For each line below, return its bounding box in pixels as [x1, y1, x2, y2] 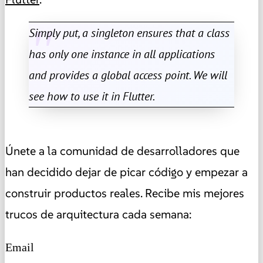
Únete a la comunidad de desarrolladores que [5, 143, 240, 159]
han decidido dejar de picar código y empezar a [5, 164, 248, 180]
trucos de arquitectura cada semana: [5, 206, 191, 222]
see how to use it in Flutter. [29, 88, 155, 104]
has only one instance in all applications [29, 46, 215, 62]
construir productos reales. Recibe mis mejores [5, 185, 244, 201]
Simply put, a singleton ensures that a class [29, 25, 230, 41]
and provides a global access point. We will [29, 67, 227, 83]
